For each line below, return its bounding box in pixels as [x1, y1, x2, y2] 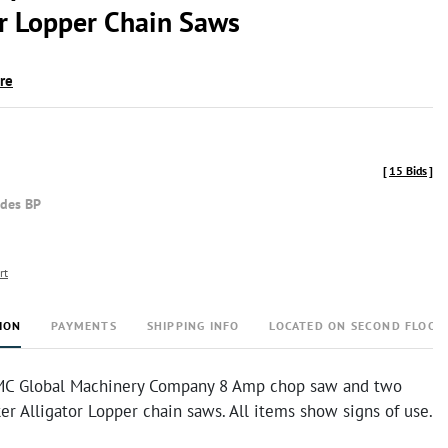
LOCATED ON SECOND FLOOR [269, 318, 446, 333]
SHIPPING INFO [146, 318, 240, 333]
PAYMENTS [51, 318, 117, 333]
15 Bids [389, 163, 427, 178]
